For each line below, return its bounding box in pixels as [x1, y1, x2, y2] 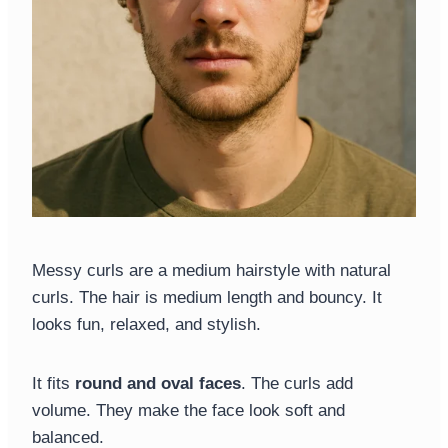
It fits [32, 374, 75, 394]
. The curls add [241, 374, 353, 394]
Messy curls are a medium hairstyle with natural [32, 261, 391, 281]
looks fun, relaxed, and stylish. [32, 315, 261, 335]
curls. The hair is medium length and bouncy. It [32, 288, 382, 308]
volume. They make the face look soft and [32, 401, 345, 421]
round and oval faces [75, 374, 241, 394]
